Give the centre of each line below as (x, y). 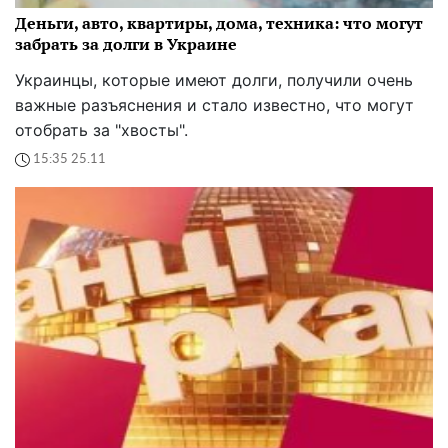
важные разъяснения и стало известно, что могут (214, 104)
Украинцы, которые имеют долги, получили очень (214, 79)
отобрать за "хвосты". (101, 129)
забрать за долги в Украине (126, 43)
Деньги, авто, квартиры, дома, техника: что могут (219, 22)
